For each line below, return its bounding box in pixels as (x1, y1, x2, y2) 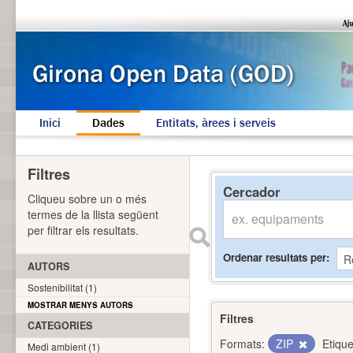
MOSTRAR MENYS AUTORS (28, 299, 133, 310)
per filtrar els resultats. (28, 222, 139, 238)
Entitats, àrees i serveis (156, 115, 276, 131)
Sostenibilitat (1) (28, 281, 97, 294)
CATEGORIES (28, 318, 92, 333)
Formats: (220, 336, 265, 351)
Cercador (223, 182, 281, 201)
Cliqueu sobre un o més (28, 191, 147, 206)
